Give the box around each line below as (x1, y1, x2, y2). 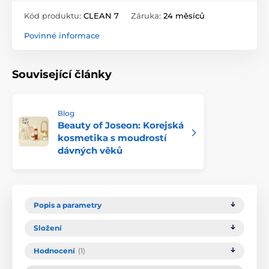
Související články (12, 68, 112, 82)
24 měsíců (163, 11, 205, 21)
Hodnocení (34, 246, 75, 256)
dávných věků (58, 145, 122, 157)
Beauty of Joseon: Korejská (58, 119, 184, 131)
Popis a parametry (34, 201, 101, 210)
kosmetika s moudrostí (58, 132, 167, 144)
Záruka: (131, 11, 163, 21)
